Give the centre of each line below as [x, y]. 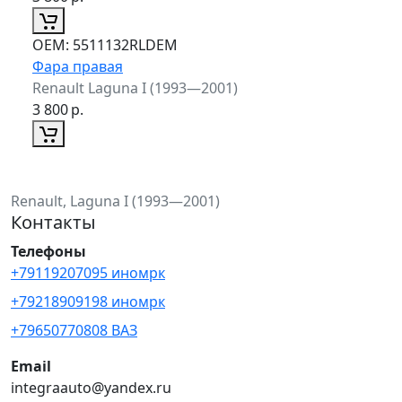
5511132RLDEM [123, 44]
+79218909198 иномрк [88, 301]
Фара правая [78, 66]
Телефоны [48, 251]
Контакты [53, 222]
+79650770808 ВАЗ [74, 330]
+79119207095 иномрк [88, 272]
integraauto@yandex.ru [91, 387]
